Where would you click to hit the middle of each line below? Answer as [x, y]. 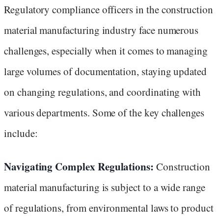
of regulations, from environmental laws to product [109, 207]
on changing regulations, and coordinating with [103, 92]
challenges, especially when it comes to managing [106, 50]
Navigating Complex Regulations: [79, 166]
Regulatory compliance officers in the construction [109, 9]
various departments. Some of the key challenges [104, 112]
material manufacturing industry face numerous [101, 30]
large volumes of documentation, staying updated [106, 71]
